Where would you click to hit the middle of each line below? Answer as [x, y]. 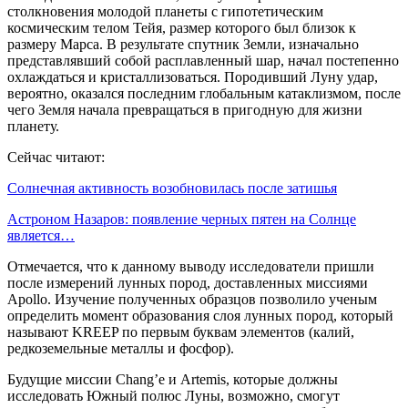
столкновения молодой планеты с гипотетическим [165, 11]
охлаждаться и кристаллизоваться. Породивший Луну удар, [193, 76]
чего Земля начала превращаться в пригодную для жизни [185, 109]
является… [41, 235]
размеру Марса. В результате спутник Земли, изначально [183, 44]
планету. [33, 126]
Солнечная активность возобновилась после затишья [172, 188]
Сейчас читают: [56, 157]
